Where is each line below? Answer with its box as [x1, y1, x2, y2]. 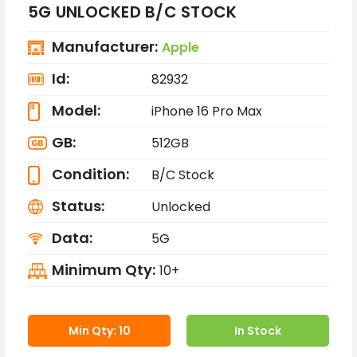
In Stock [234, 322, 281, 339]
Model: [52, 100, 100, 120]
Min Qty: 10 [68, 322, 131, 339]
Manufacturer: [52, 36, 158, 57]
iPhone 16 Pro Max [151, 102, 262, 121]
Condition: [52, 163, 129, 184]
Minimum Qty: [52, 259, 155, 280]
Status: [52, 195, 104, 216]
